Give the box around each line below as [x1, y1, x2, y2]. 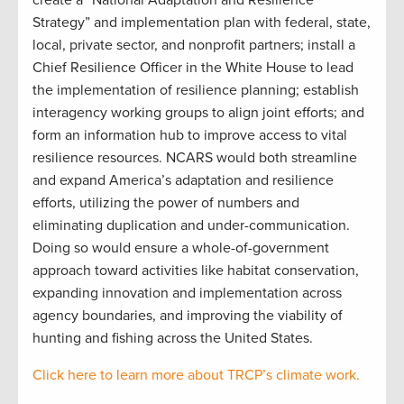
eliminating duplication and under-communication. [32, 216, 350, 234]
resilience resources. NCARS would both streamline [32, 148, 357, 167]
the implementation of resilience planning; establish [32, 80, 359, 99]
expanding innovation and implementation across [32, 283, 342, 302]
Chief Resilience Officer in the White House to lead [32, 58, 353, 77]
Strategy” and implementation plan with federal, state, [32, 13, 371, 32]
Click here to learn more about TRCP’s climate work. [32, 365, 360, 384]
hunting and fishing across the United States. [32, 328, 317, 347]
